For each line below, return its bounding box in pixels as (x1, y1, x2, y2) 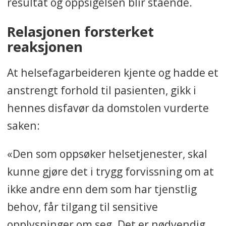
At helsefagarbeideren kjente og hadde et (7, 65, 218, 80)
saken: (7, 118, 40, 133)
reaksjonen (7, 37, 83, 56)
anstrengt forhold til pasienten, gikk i (7, 82, 196, 97)
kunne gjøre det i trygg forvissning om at (7, 163, 214, 179)
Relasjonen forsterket (7, 22, 154, 41)
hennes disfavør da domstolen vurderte (7, 100, 209, 115)
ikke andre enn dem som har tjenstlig (7, 181, 197, 196)
